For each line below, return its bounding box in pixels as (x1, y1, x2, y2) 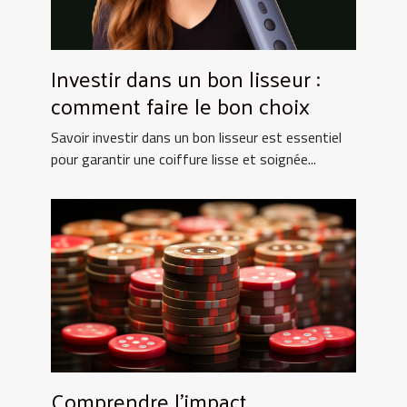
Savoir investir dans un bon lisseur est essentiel (51, 125, 342, 148)
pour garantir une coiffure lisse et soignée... (51, 147, 316, 170)
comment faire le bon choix (51, 84, 310, 125)
